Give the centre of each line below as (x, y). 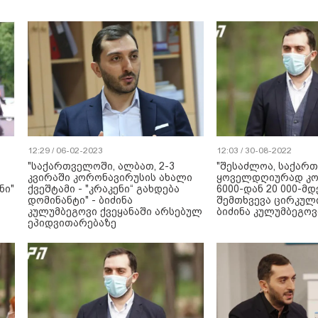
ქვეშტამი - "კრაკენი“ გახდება (104, 189)
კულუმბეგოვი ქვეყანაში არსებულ (115, 212)
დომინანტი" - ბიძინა (80, 200)
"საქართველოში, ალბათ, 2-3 (101, 166)
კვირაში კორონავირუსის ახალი (110, 177)
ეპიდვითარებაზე (72, 223)
